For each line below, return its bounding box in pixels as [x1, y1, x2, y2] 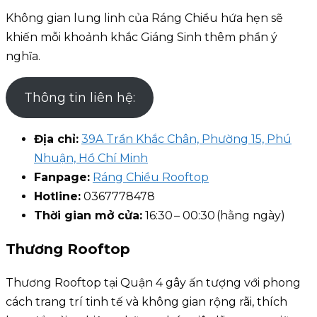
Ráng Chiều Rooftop [93, 171, 209, 185]
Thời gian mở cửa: [34, 209, 142, 223]
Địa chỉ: [34, 132, 79, 146]
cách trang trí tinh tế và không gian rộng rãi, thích [6, 294, 287, 309]
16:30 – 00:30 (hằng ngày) [142, 209, 285, 223]
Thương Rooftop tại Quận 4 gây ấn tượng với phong [6, 275, 301, 289]
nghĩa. [6, 50, 40, 64]
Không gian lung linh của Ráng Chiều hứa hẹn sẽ [6, 11, 283, 25]
